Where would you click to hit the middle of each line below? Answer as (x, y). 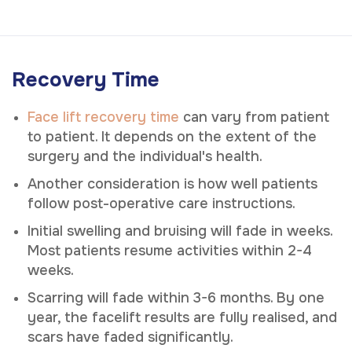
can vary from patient (254, 117)
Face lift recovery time (103, 117)
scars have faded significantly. (130, 337)
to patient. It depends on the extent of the (172, 136)
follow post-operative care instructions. (161, 203)
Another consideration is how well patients (172, 183)
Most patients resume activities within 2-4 (170, 250)
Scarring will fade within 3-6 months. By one (176, 297)
